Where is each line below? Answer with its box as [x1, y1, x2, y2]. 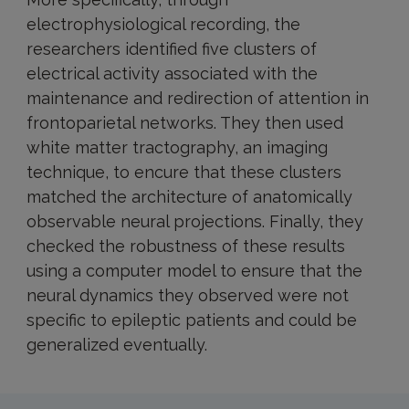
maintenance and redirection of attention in [26, 89, 369, 109]
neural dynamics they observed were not [26, 286, 349, 306]
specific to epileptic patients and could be [26, 310, 357, 330]
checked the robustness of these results [26, 236, 345, 257]
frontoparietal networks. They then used [26, 113, 343, 133]
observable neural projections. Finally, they [26, 212, 363, 232]
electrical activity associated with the [26, 64, 318, 84]
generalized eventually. [26, 335, 207, 355]
